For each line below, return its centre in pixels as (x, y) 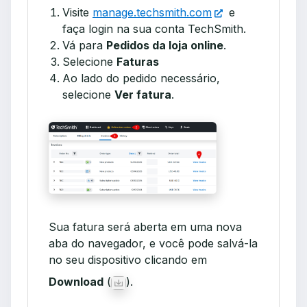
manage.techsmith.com (152, 12)
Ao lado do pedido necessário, (141, 78)
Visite (77, 12)
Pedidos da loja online (165, 45)
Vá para (84, 45)
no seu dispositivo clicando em (128, 260)
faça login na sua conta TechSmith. (154, 28)
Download (76, 282)
